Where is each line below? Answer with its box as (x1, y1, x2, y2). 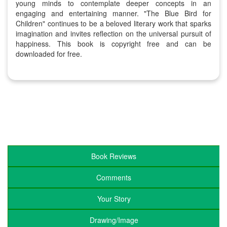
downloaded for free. (16, 49, 82, 59)
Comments (96, 172, 131, 183)
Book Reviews (91, 151, 136, 162)
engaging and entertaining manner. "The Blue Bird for (16, 8, 211, 18)
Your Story (97, 194, 131, 204)
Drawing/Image (89, 215, 138, 225)
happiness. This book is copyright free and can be (16, 39, 211, 49)
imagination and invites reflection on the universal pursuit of (16, 28, 211, 39)
